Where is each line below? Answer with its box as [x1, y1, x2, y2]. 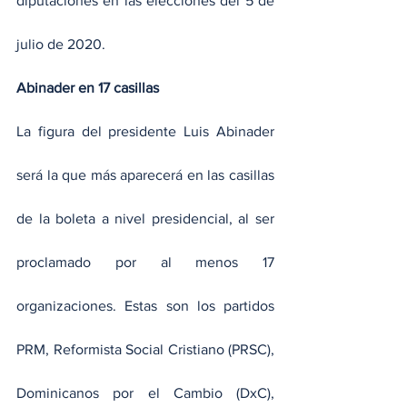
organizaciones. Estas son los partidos [16, 298, 274, 314]
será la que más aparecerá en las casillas [16, 167, 274, 184]
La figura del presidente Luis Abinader [16, 124, 274, 140]
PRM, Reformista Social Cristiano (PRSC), [16, 342, 274, 358]
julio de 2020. [16, 36, 105, 53]
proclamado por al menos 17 [16, 254, 274, 271]
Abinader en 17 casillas [16, 80, 159, 96]
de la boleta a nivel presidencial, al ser [16, 211, 274, 227]
